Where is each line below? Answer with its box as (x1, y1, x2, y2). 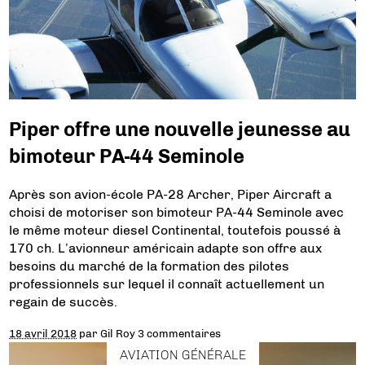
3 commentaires (138, 326, 222, 340)
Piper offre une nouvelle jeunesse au (9, 117, 351, 141)
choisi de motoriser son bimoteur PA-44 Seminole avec (9, 204, 345, 220)
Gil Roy (100, 326, 136, 340)
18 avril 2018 (9, 326, 77, 340)
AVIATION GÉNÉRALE (119, 346, 246, 363)
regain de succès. (9, 293, 118, 310)
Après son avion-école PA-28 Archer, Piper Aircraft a (9, 186, 332, 202)
